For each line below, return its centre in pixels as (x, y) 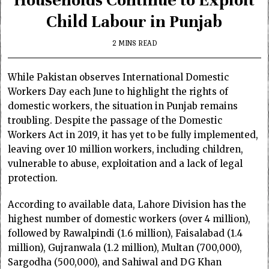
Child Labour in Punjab (134, 21)
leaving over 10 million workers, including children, (126, 149)
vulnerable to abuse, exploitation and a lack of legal (125, 163)
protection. (33, 178)
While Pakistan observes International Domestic (119, 77)
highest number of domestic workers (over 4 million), (129, 219)
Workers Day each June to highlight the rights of (118, 91)
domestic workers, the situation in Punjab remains (123, 106)
